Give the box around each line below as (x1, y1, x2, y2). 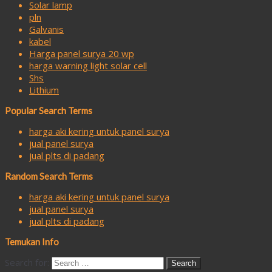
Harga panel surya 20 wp (29, 47, 134, 59)
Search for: (5, 256, 49, 268)
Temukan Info (5, 236, 59, 247)
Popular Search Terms (5, 104, 92, 116)
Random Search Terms (5, 170, 93, 182)
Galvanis (29, 22, 64, 35)
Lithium (29, 83, 59, 96)
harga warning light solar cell (29, 59, 147, 72)
